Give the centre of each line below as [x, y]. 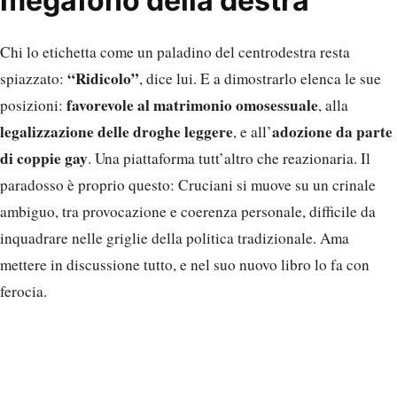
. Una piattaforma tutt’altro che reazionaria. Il [229, 159]
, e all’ [253, 132]
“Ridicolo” [103, 79]
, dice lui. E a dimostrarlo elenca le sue [260, 79]
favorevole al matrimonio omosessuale [192, 105]
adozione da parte [332, 132]
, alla [333, 105]
